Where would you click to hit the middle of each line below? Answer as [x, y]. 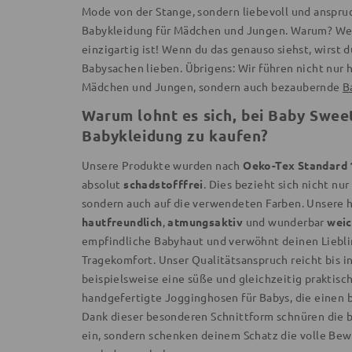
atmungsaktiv [205, 221]
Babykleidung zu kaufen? [175, 135]
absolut [103, 183]
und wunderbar [285, 221]
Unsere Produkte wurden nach [163, 165]
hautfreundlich [122, 221]
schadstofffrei [163, 183]
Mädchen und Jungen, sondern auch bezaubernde [212, 86]
